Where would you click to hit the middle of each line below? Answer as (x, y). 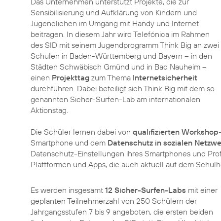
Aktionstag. (49, 110)
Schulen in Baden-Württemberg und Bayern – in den (121, 56)
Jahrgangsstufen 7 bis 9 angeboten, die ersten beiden (122, 212)
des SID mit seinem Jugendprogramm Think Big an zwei (125, 45)
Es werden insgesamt (68, 190)
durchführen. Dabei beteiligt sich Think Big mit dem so (123, 88)
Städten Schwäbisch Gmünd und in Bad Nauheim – (119, 67)
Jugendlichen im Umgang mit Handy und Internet (115, 23)
